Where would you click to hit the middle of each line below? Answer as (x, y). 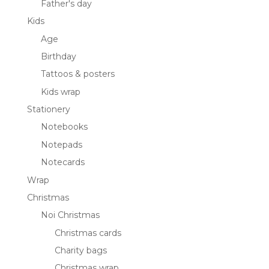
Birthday (58, 56)
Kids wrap (60, 92)
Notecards (62, 162)
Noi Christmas (70, 215)
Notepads (61, 144)
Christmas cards (88, 233)
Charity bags (80, 251)
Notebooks (64, 127)
